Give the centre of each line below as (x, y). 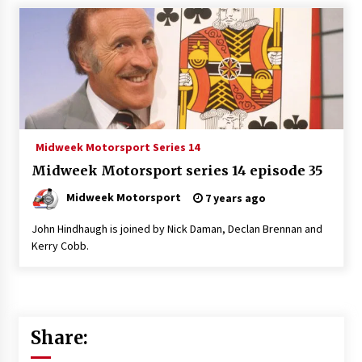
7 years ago (234, 198)
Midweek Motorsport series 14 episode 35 (177, 170)
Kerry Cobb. (60, 245)
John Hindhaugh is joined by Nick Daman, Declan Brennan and (177, 228)
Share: (59, 337)
